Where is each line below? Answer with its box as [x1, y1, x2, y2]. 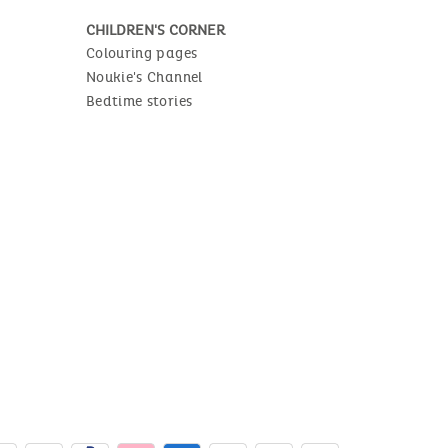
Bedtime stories [86, 92, 193, 110]
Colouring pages [86, 44, 198, 62]
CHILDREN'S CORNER [86, 21, 225, 39]
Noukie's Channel [86, 68, 203, 86]
